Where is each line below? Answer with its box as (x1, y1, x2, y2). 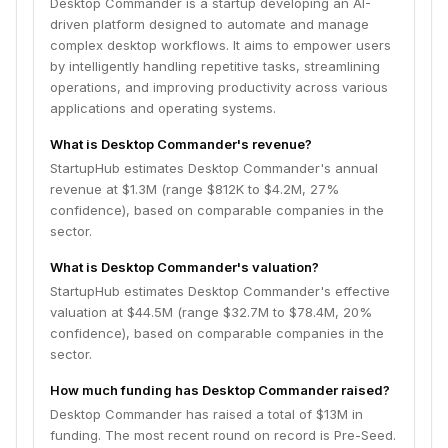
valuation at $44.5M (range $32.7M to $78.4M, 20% (50, 304, 372, 320)
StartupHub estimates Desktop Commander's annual (50, 160, 378, 176)
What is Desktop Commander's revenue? (50, 136, 312, 152)
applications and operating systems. (50, 100, 276, 116)
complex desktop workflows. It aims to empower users (50, 37, 391, 53)
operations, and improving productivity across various (50, 79, 388, 95)
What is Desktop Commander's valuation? (50, 259, 319, 275)
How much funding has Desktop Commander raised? (50, 382, 390, 398)
